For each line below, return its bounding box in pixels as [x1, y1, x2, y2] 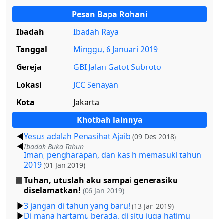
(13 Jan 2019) [132, 201, 174, 211]
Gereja [16, 61, 42, 72]
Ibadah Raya [73, 26, 119, 37]
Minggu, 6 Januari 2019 [73, 44, 158, 55]
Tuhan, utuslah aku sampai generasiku [24, 175, 178, 186]
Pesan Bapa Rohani [71, 8, 148, 20]
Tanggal [16, 44, 47, 55]
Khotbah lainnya [76, 114, 143, 125]
